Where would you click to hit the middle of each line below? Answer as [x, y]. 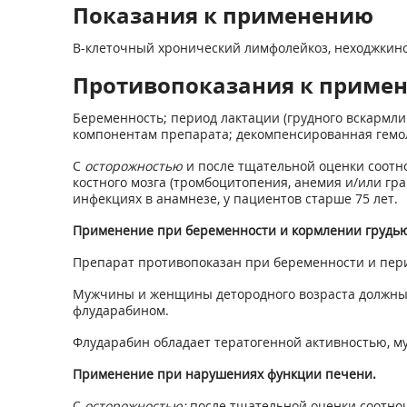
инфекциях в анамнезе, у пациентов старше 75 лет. [235, 199]
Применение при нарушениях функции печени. [224, 374]
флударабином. [120, 310]
